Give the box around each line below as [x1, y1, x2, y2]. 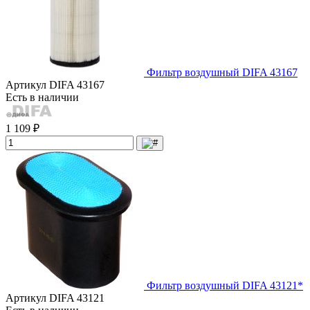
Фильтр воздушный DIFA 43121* [147, 279, 303, 291]
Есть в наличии [6, 91, 79, 103]
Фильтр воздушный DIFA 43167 [147, 66, 298, 78]
